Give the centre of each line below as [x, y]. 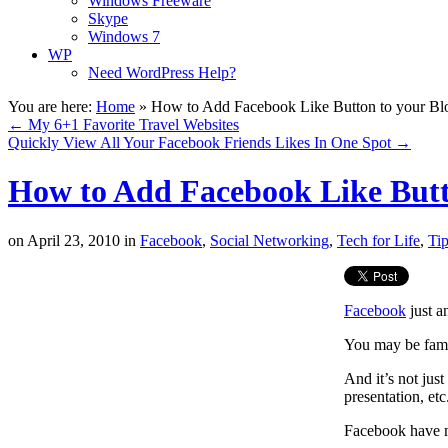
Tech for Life [378, 240]
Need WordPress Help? [162, 72]
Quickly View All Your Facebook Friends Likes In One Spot [201, 142]
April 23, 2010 [72, 240]
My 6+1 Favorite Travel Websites [131, 124]
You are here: [50, 106]
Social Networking [269, 240]
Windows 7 [124, 36]
